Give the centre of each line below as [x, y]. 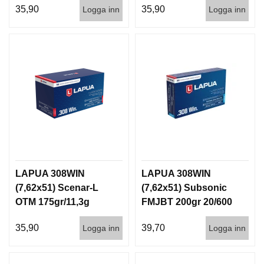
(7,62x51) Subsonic [184, 187]
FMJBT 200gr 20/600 [187, 202]
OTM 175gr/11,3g [52, 202]
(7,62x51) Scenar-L [57, 187]
